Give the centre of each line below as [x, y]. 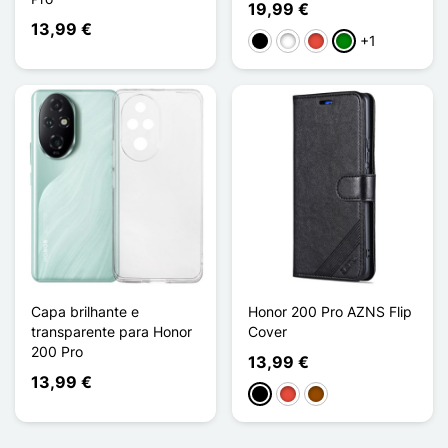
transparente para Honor [111, 331]
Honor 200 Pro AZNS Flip [330, 311]
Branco [302, 42]
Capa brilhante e [85, 311]
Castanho [338, 395]
